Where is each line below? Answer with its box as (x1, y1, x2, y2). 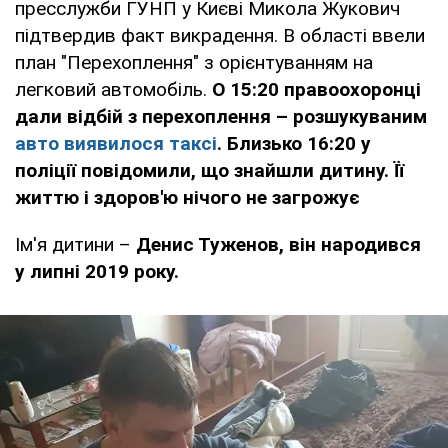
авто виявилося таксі (15, 131, 217, 155)
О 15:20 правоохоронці (212, 77, 421, 101)
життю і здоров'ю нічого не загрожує (15, 185, 360, 209)
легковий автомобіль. (15, 77, 212, 101)
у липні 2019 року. (15, 259, 179, 283)
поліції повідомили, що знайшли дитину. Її (15, 158, 404, 182)
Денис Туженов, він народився (136, 232, 421, 256)
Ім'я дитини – (15, 232, 136, 256)
